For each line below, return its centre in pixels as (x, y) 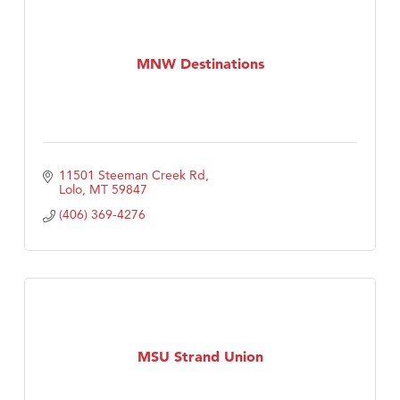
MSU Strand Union (200, 356)
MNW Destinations (200, 63)
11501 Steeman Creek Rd (132, 175)
